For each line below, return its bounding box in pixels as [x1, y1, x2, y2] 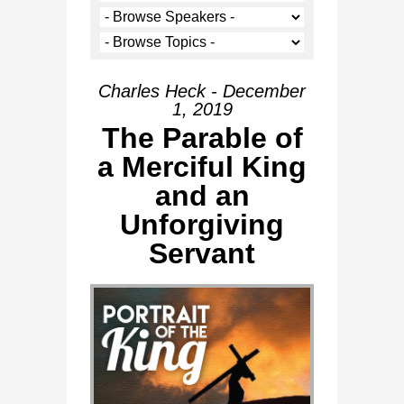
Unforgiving [120, 208, 284, 241]
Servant [149, 237, 255, 270]
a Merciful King [97, 151, 307, 183]
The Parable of [101, 122, 303, 154]
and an [154, 179, 250, 212]
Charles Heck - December [98, 81, 306, 101]
